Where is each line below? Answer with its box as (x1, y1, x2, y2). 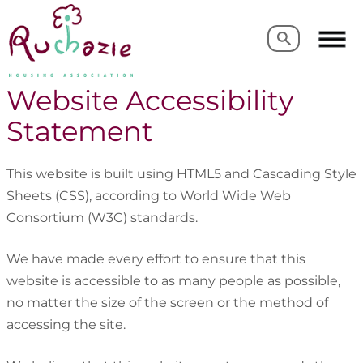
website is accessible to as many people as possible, (6, 272, 340, 288)
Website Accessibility (6, 83, 293, 117)
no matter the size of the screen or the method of (6, 294, 328, 310)
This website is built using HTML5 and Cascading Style (6, 165, 357, 181)
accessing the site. (6, 316, 126, 332)
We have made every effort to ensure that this (6, 250, 305, 267)
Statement (6, 114, 153, 148)
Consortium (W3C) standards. (6, 209, 198, 225)
